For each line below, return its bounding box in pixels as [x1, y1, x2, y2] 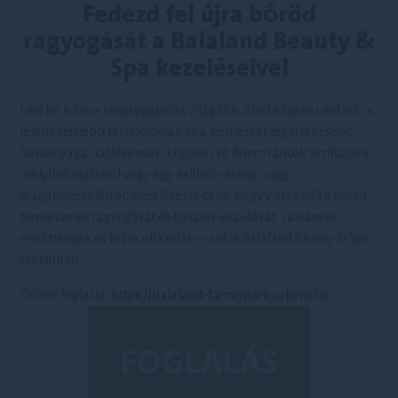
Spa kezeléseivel [109, 54, 289, 82]
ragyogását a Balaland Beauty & [23, 28, 375, 55]
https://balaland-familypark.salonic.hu [111, 288, 329, 302]
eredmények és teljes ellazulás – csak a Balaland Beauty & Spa [20, 231, 371, 245]
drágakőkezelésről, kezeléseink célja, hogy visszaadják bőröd [20, 188, 368, 203]
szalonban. [20, 252, 82, 267]
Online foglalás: [20, 288, 112, 302]
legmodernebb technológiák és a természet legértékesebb [20, 124, 354, 139]
